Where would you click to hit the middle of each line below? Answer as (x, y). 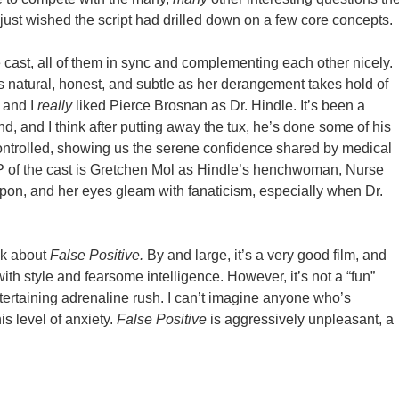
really (57, 106)
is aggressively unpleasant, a (302, 319)
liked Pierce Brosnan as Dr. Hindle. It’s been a (220, 106)
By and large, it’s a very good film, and (267, 255)
